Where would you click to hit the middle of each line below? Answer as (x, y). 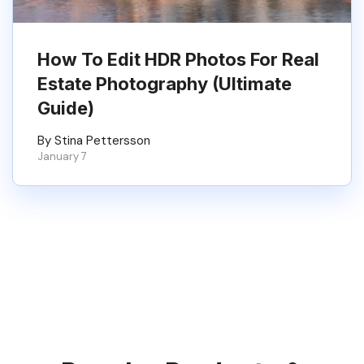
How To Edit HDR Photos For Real (178, 59)
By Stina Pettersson (94, 141)
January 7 (62, 156)
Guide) (66, 108)
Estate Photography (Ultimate (165, 84)
